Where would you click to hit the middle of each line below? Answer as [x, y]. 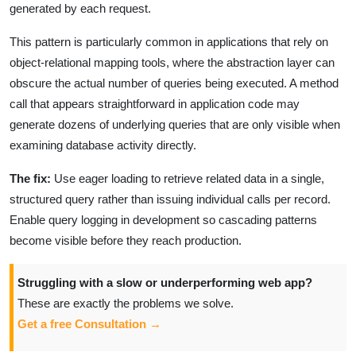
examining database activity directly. [103, 145]
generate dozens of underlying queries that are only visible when [175, 124]
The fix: [30, 178]
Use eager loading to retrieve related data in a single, [188, 178]
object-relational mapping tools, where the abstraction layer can [172, 62]
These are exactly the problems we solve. [126, 303]
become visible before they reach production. [126, 240]
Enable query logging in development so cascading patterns [163, 219]
